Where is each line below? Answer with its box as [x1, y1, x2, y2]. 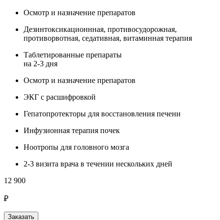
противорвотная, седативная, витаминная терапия [24, 34, 192, 43]
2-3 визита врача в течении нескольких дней [24, 160, 172, 168]
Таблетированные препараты [24, 51, 122, 59]
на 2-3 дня [24, 59, 57, 68]
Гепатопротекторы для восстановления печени [24, 110, 181, 118]
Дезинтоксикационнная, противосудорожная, [24, 25, 177, 34]
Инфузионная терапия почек [24, 126, 120, 135]
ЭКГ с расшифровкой [24, 93, 96, 102]
